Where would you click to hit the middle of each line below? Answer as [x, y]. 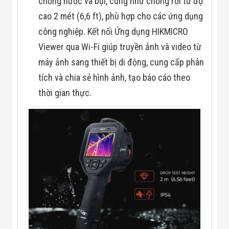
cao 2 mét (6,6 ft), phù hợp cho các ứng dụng [121, 16]
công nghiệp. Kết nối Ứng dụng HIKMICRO [113, 32]
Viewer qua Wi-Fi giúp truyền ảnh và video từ [120, 47]
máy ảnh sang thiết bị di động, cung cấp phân [121, 62]
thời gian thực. [65, 93]
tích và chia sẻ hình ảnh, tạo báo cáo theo [114, 78]
